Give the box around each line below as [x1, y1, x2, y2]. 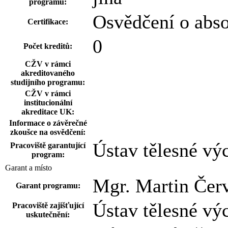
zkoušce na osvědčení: [10, 128, 85, 136]
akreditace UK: [21, 107, 74, 116]
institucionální [23, 98, 72, 107]
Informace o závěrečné [9, 119, 87, 127]
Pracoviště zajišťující [12, 201, 84, 210]
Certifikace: [27, 17, 68, 26]
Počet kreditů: [23, 42, 72, 50]
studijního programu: [11, 78, 85, 87]
